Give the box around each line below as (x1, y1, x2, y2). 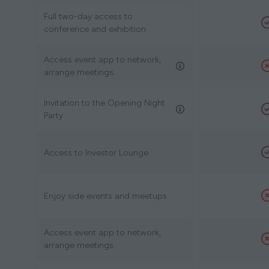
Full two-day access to (44, 11, 133, 22)
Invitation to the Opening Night (44, 98, 165, 108)
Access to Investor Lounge (44, 147, 148, 158)
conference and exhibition (44, 24, 146, 34)
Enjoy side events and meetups (44, 190, 167, 201)
